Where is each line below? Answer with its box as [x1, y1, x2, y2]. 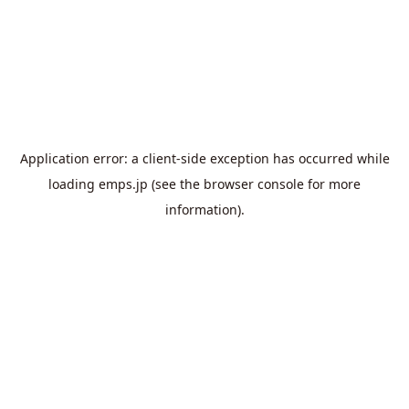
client [142, 150, 176, 168]
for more [304, 175, 361, 194]
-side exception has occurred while [175, 150, 390, 168]
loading [48, 175, 99, 194]
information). [164, 201, 245, 219]
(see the [148, 175, 200, 194]
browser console [204, 175, 304, 194]
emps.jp [99, 175, 148, 194]
